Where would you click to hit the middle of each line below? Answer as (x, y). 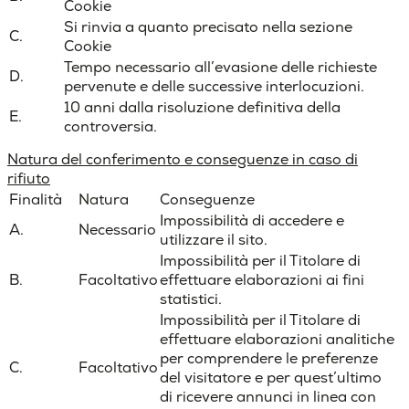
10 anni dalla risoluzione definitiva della (202, 108)
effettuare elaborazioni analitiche (277, 340)
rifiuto (29, 179)
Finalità (36, 200)
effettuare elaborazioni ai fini (262, 280)
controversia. (110, 127)
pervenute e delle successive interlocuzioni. (214, 87)
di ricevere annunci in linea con (268, 397)
